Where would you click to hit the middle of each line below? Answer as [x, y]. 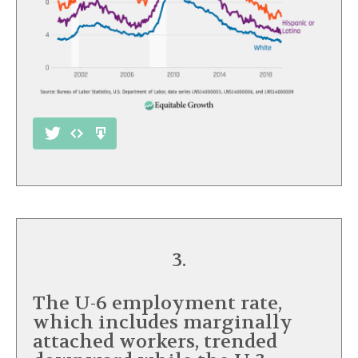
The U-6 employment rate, [157, 304]
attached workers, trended [155, 342]
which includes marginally [163, 323]
